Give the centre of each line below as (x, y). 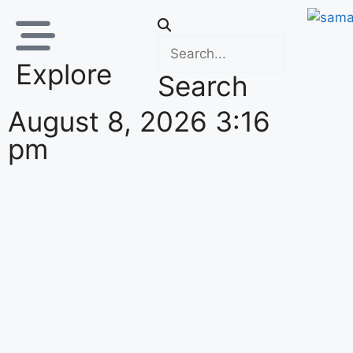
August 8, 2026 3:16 (139, 121)
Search (203, 86)
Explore (64, 74)
